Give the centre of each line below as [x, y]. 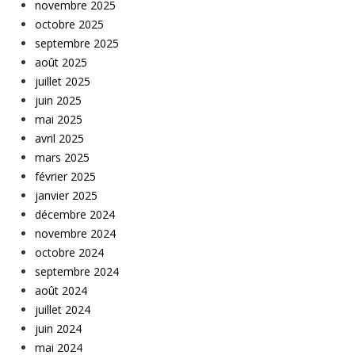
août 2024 [61, 291]
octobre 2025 [69, 25]
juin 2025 [58, 101]
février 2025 [65, 177]
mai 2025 [59, 120]
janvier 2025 [66, 196]
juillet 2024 [63, 310]
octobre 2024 [69, 253]
